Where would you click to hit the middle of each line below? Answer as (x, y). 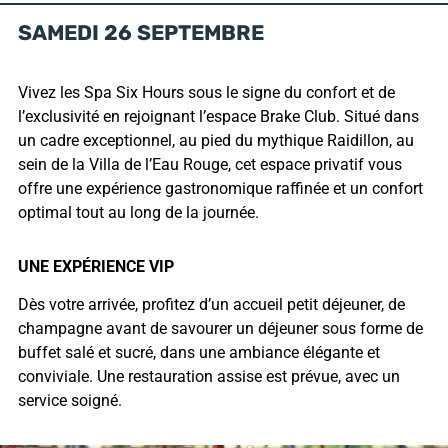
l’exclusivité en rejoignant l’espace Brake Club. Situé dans (218, 116)
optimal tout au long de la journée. (138, 212)
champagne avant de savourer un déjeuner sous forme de (220, 329)
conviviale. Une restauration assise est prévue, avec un (208, 377)
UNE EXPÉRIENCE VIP (95, 267)
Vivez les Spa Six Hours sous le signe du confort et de (206, 92)
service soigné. (69, 401)
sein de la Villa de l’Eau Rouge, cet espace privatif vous (209, 164)
